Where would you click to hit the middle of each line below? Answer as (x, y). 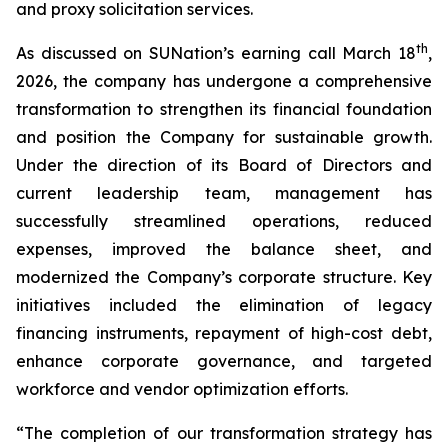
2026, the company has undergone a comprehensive (224, 81)
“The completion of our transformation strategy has (224, 433)
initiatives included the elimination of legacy (224, 305)
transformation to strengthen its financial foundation (224, 109)
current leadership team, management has (224, 193)
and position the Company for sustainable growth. (224, 137)
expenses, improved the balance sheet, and (224, 249)
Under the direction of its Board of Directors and (224, 165)
